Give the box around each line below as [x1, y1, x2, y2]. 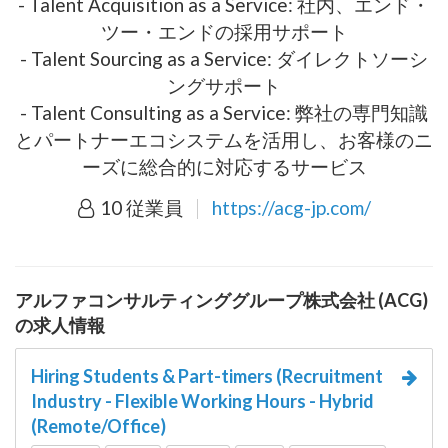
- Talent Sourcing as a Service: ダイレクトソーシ [20, 46, 428, 70]
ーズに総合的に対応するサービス [81, 154, 367, 178]
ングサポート [167, 73, 281, 97]
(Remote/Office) [31, 414, 166, 437]
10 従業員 [95, 195, 187, 219]
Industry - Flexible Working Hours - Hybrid [31, 389, 374, 412]
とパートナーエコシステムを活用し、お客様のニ [15, 127, 433, 151]
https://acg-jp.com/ [211, 195, 371, 219]
